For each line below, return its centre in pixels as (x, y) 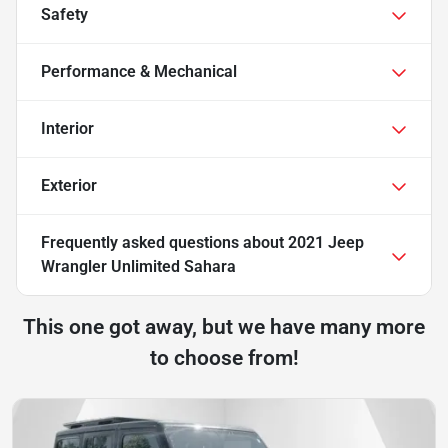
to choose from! (224, 357)
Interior (67, 128)
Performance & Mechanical (139, 71)
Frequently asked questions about (164, 242)
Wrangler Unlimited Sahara (138, 266)
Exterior (69, 185)
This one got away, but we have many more (224, 326)
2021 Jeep (326, 242)
